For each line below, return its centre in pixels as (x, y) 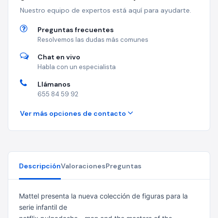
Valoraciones (83, 166)
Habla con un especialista (77, 67)
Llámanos (54, 84)
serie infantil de (43, 207)
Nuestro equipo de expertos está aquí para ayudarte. (106, 10)
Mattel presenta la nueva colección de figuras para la (103, 196)
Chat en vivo (59, 57)
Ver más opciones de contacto (74, 113)
